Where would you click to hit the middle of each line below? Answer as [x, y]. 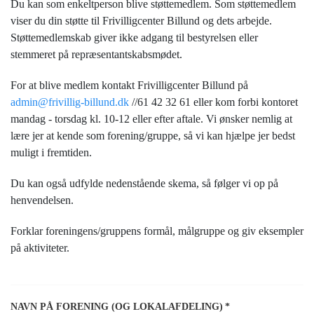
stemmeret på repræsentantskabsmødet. [96, 54]
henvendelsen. [42, 200]
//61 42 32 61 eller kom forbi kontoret [213, 102]
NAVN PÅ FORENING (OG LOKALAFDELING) [117, 307]
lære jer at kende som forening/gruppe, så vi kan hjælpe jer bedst [153, 136]
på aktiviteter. [40, 248]
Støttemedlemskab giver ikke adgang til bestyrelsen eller [134, 37]
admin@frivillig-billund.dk [70, 102]
